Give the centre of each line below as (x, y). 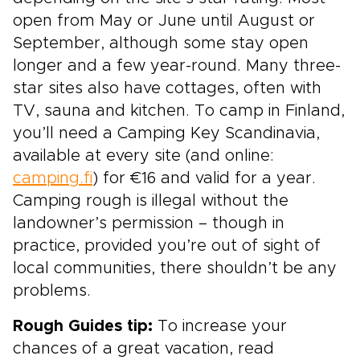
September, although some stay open (161, 43)
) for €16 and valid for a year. (204, 178)
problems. (52, 291)
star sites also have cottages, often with (167, 88)
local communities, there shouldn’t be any (175, 268)
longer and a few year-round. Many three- (177, 66)
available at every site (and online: (143, 156)
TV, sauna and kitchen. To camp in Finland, (179, 111)
